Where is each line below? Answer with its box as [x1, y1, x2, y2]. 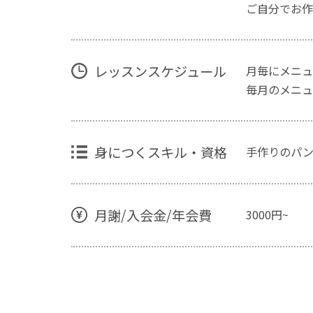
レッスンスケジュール [94, 61, 226, 81]
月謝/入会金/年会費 [94, 205, 212, 225]
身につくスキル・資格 [94, 142, 227, 162]
